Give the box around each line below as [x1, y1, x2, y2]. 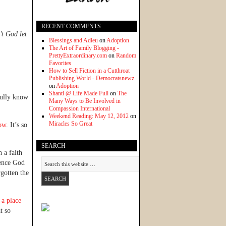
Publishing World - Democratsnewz [49, 75, 134, 82]
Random [116, 52, 136, 60]
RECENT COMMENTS [41, 23, 101, 30]
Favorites [49, 60, 71, 67]
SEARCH [41, 142, 66, 150]
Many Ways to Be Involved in [49, 97, 121, 105]
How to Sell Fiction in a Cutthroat [49, 67, 130, 75]
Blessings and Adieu [49, 37, 98, 44]
